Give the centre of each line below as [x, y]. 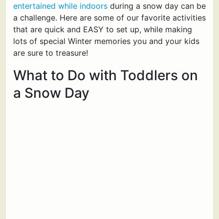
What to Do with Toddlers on [106, 75]
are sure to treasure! [51, 53]
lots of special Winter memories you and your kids [106, 41]
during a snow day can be [157, 6]
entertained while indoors [60, 6]
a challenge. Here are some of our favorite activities [109, 18]
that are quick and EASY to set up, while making [103, 29]
